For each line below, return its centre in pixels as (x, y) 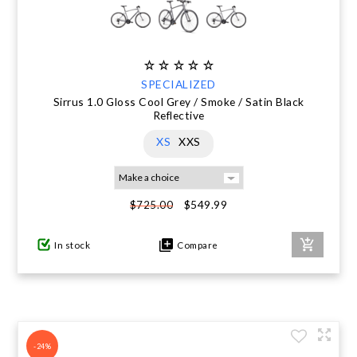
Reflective (178, 115)
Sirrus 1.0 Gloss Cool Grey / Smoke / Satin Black (178, 102)
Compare (196, 245)
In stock (73, 245)
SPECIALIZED (178, 84)
